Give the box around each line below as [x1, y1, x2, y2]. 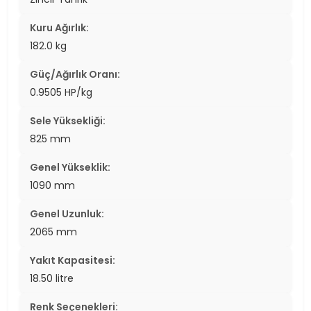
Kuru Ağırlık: [30, 20, 89, 35]
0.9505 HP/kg [30, 85, 92, 99]
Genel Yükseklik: [30, 160, 110, 174]
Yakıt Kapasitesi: [30, 253, 115, 267]
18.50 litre [30, 271, 74, 285]
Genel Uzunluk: [30, 206, 104, 221]
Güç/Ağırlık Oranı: [30, 67, 120, 81]
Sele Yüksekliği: [30, 113, 106, 128]
